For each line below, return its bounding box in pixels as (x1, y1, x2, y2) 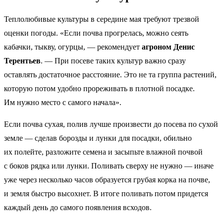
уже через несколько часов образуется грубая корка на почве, (4, 175, 210, 184)
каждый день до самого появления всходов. (4, 203, 152, 212)
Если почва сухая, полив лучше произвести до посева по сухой (4, 120, 218, 129)
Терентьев (4, 56, 41, 65)
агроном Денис (142, 43, 195, 52)
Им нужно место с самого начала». (4, 98, 121, 107)
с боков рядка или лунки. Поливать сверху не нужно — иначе (4, 162, 214, 170)
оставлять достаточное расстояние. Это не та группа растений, (4, 70, 217, 79)
